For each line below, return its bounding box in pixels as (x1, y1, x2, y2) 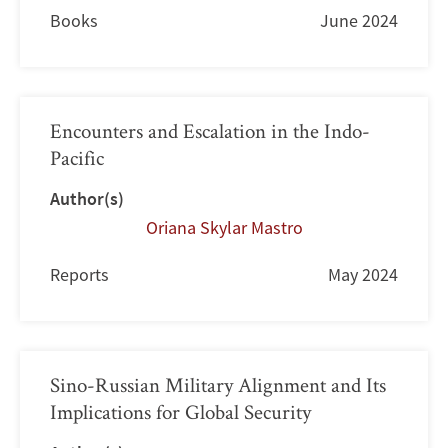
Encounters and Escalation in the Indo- (50, 116, 370, 144)
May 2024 (328, 262, 398, 286)
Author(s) (50, 186, 124, 210)
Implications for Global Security (50, 397, 311, 425)
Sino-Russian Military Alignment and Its (50, 370, 386, 398)
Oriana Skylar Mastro (145, 215, 303, 239)
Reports (50, 262, 109, 286)
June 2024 (320, 8, 398, 32)
